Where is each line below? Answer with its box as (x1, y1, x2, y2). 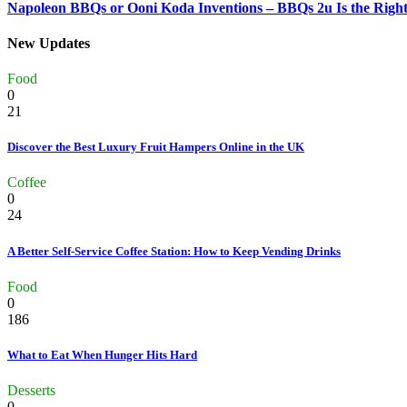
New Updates (7, 35, 90, 51)
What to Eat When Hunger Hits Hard (7, 348, 197, 362)
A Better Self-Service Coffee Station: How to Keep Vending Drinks (7, 243, 341, 258)
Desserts (7, 382, 55, 399)
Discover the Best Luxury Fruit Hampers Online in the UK (7, 140, 304, 154)
